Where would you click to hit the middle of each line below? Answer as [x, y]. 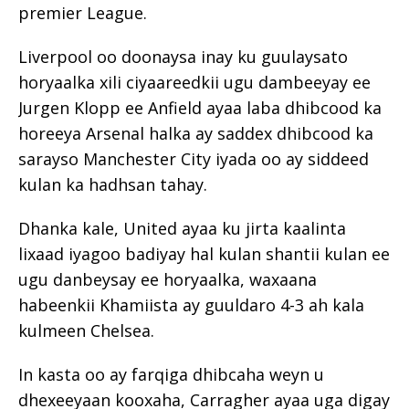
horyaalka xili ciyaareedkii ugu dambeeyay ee [194, 82]
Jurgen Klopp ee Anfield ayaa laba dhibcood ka [200, 107]
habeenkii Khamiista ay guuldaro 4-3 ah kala [191, 304]
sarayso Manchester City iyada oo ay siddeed [194, 158]
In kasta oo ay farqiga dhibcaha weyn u [171, 374]
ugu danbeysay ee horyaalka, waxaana [168, 279]
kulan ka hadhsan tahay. [113, 184]
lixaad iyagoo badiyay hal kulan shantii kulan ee [204, 253]
